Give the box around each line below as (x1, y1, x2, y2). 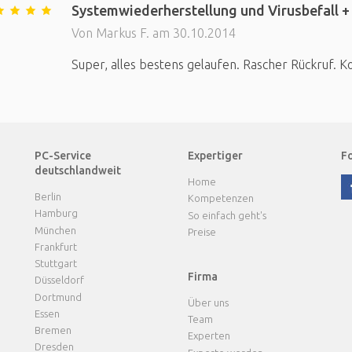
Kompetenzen (188, 192, 254, 204)
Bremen (35, 324, 71, 335)
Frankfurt (35, 240, 77, 252)
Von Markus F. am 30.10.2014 (71, 26, 236, 40)
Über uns (188, 296, 229, 308)
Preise (188, 225, 216, 237)
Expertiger (188, 149, 243, 162)
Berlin (35, 191, 61, 202)
